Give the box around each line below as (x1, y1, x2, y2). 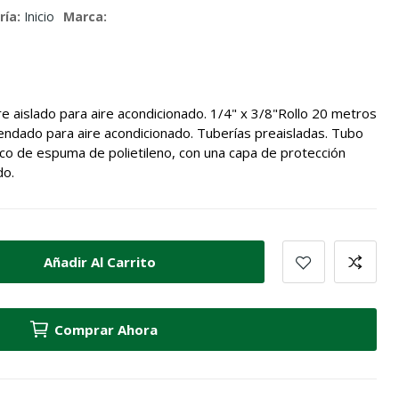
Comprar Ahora (54, 321, 158, 339)
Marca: (63, 8, 107, 26)
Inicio (24, 8, 54, 26)
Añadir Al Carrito (43, 252, 156, 271)
